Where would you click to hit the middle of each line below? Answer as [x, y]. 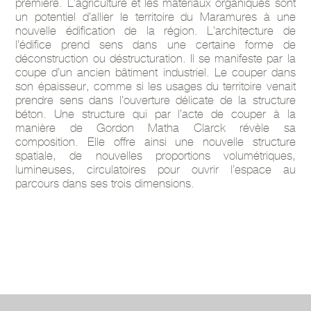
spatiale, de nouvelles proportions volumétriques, [155, 155]
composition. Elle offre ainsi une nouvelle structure [155, 141]
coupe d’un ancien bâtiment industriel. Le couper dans [155, 72]
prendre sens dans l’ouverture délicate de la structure [155, 100]
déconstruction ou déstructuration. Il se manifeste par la [155, 58]
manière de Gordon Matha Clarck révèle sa [155, 127]
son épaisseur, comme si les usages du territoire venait [155, 86]
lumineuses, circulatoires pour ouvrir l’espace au [155, 169]
